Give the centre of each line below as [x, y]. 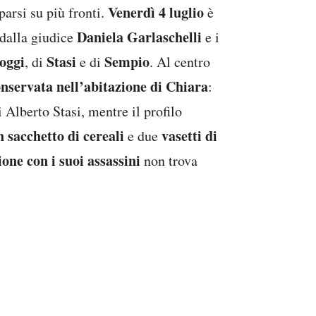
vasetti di [189, 136]
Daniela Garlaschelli [139, 37]
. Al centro [180, 62]
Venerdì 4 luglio [156, 13]
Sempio [127, 62]
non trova [169, 161]
